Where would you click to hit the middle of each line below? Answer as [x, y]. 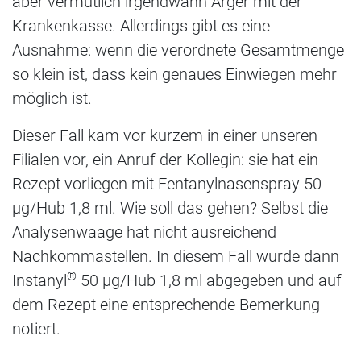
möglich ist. [52, 99]
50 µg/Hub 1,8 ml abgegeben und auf [209, 281]
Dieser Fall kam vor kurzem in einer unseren [165, 136]
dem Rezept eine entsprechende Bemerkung [166, 305]
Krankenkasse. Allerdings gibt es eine [141, 26]
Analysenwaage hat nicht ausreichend [144, 232]
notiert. [36, 329]
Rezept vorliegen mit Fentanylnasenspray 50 [167, 184]
